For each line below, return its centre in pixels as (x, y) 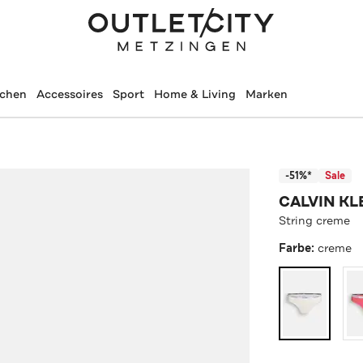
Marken (266, 94)
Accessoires (69, 94)
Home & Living (194, 94)
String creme (315, 220)
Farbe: (299, 248)
